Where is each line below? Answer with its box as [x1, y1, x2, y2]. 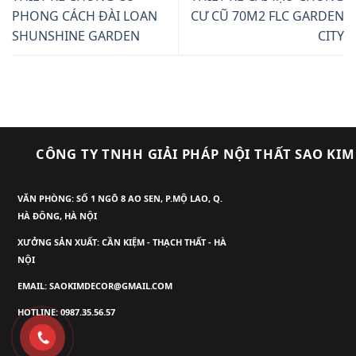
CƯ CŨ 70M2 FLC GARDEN [191, 6, 344, 25]
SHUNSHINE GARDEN [12, 26, 140, 44]
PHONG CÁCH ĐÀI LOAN [12, 6, 157, 25]
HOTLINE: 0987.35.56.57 [17, 305, 116, 318]
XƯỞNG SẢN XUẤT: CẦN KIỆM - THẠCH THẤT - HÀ [17, 235, 227, 248]
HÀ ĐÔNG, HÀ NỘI [17, 209, 98, 222]
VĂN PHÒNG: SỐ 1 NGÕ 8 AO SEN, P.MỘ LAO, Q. [17, 192, 223, 204]
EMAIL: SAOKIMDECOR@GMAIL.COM [17, 279, 173, 292]
